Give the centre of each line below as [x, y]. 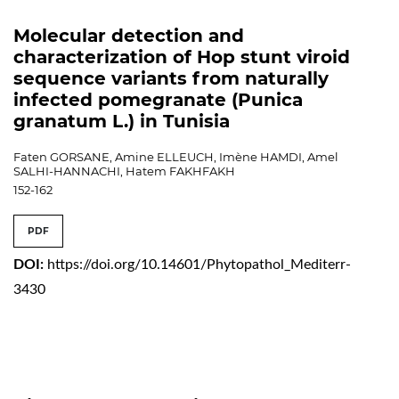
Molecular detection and [129, 35]
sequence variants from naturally [171, 78]
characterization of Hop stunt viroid [182, 57]
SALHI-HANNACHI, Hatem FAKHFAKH [124, 171]
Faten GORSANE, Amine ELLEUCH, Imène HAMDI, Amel [176, 156]
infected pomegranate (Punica [158, 99]
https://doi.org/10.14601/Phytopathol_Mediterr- [199, 264]
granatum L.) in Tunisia [122, 121]
